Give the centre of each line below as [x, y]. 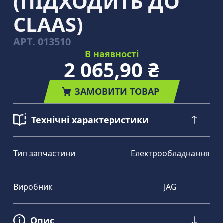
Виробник [33, 187]
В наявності [111, 54]
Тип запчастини [44, 153]
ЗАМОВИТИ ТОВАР [116, 91]
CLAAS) [48, 24]
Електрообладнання [170, 153]
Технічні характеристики [90, 120]
